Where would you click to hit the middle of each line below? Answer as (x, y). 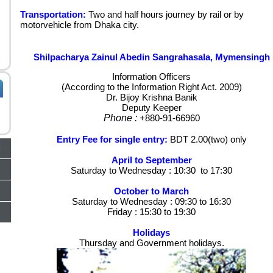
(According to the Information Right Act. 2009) (151, 87)
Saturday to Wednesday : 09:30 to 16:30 (151, 201)
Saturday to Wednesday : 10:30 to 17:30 (151, 170)
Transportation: (53, 14)
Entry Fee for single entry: (112, 139)
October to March (151, 191)
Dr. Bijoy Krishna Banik (151, 97)
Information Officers (151, 76)
